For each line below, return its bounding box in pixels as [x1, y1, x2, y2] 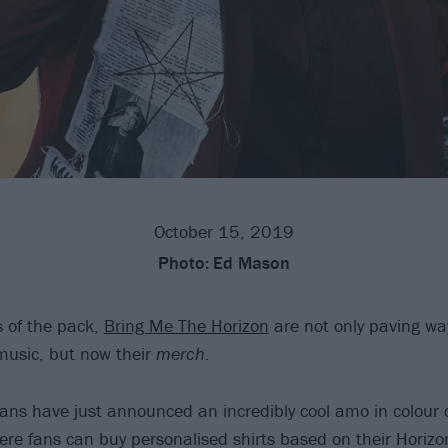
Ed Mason [213, 251, 290, 275]
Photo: [158, 251, 209, 275]
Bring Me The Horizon [103, 314, 269, 338]
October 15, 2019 [154, 220, 294, 244]
